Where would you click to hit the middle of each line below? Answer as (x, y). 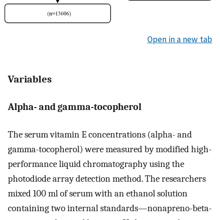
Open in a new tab (180, 40)
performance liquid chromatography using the (96, 164)
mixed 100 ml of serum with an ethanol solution (98, 194)
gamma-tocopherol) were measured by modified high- (110, 150)
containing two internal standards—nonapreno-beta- (110, 208)
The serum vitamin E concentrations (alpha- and (100, 135)
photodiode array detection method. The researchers (107, 179)
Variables (30, 79)
